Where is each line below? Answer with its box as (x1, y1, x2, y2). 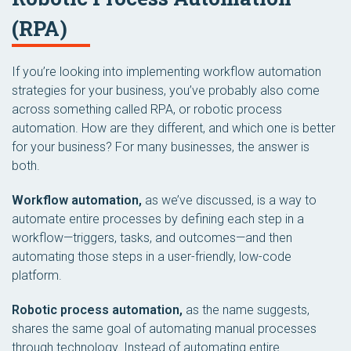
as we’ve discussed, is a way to (142, 193, 317, 208)
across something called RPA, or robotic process (12, 102, 282, 117)
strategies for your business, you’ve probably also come (12, 83, 320, 98)
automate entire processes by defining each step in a (12, 212, 304, 226)
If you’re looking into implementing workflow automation (12, 64, 321, 79)
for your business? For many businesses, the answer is (12, 139, 309, 154)
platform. (12, 268, 62, 283)
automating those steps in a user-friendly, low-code (12, 249, 291, 264)
